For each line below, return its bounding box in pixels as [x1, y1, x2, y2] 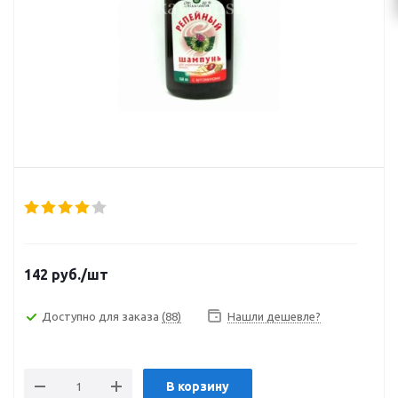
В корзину [166, 379, 229, 394]
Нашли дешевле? [227, 310, 321, 322]
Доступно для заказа [42, 309, 162, 322]
